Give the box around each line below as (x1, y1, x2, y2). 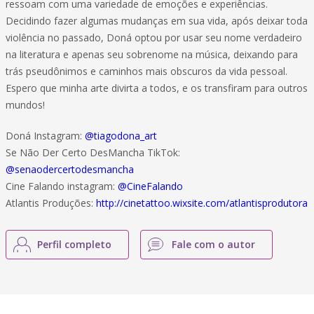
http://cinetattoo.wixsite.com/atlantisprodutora (96, 196, 308, 210)
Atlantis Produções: (6, 196, 96, 210)
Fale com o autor (172, 238, 255, 251)
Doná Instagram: (6, 129, 85, 142)
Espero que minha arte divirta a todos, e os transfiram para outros (6, 81, 308, 95)
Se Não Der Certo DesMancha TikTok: (6, 146, 180, 159)
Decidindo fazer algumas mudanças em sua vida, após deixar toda (6, 14, 308, 27)
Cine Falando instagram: (6, 179, 118, 193)
